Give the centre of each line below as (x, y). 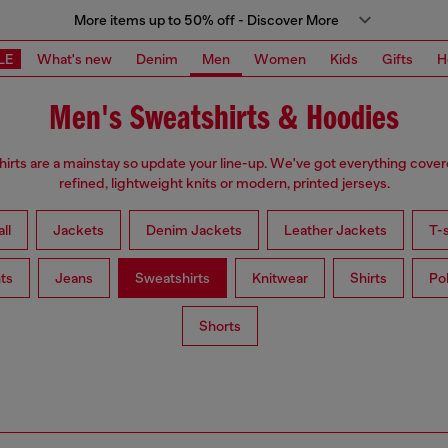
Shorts (220, 326)
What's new (74, 58)
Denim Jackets (193, 230)
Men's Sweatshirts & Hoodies (224, 120)
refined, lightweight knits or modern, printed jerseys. (224, 183)
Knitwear (279, 278)
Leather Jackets (335, 230)
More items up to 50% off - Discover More (206, 20)
